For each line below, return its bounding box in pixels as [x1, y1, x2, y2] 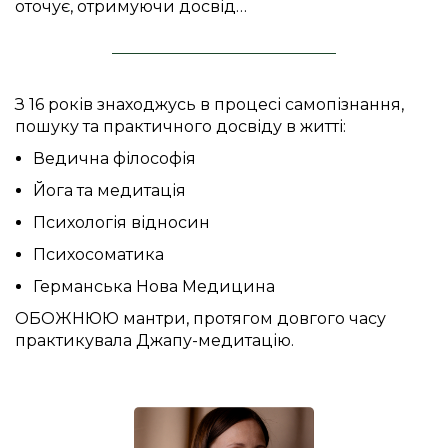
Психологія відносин [32, 212, 210, 232]
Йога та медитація [32, 180, 186, 200]
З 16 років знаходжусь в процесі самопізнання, [15, 94, 404, 114]
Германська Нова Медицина [32, 276, 275, 296]
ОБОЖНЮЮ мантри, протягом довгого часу [15, 308, 386, 328]
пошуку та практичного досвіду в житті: [15, 116, 346, 136]
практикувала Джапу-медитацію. [15, 330, 294, 350]
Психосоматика [32, 244, 164, 264]
